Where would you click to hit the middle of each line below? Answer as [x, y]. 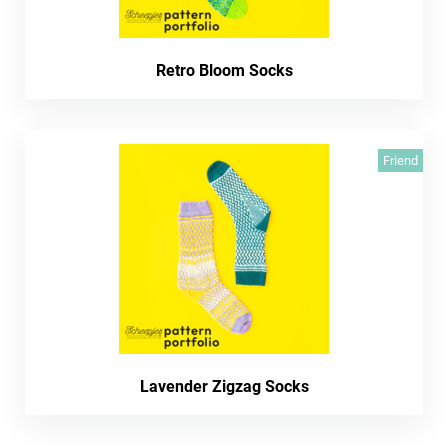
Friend [400, 160]
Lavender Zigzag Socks [224, 386]
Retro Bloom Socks [224, 70]
